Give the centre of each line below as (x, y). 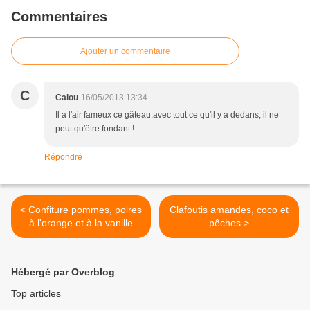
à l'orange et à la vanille (81, 223)
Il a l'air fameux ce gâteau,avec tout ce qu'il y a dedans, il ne (167, 115)
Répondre (63, 157)
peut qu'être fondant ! (95, 129)
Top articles (36, 294)
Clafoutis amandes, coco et (229, 210)
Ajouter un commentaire (125, 52)
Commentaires (59, 17)
